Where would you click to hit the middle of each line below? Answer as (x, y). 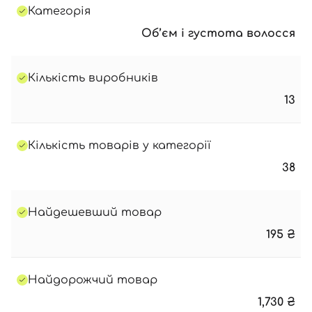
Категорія (59, 11)
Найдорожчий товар (93, 280)
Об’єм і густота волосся (218, 33)
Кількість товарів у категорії (119, 146)
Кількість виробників (93, 78)
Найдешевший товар (95, 212)
